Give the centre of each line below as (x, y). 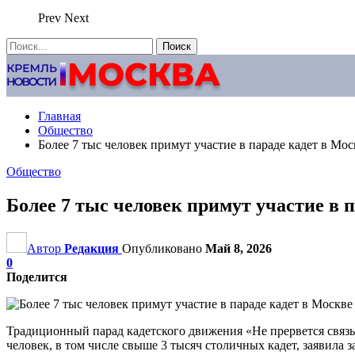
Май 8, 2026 (239, 248)
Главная (59, 116)
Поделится (37, 277)
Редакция (92, 248)
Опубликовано (164, 248)
